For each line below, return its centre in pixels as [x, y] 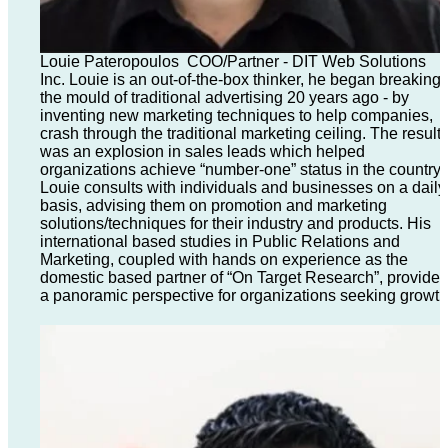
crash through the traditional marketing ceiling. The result [240, 133]
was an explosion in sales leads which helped [202, 151]
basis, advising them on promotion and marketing [213, 205]
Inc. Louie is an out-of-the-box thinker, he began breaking [240, 79]
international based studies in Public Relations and [219, 241]
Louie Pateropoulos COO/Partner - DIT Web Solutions [232, 61]
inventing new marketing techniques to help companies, [236, 115]
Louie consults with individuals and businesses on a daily [242, 187]
